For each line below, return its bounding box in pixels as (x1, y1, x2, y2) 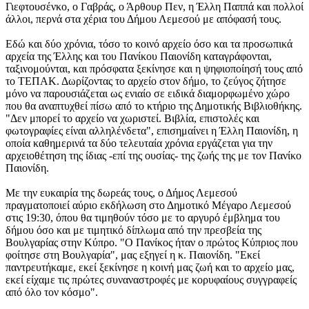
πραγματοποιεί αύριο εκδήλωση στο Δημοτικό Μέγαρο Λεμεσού (6, 199, 291, 211)
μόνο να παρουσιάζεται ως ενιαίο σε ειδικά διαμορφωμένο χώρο (6, 88, 290, 99)
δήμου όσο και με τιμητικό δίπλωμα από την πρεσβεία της (6, 224, 261, 236)
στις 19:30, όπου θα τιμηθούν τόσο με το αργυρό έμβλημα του (6, 212, 280, 223)
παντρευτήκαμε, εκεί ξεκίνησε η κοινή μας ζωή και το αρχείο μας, (6, 261, 295, 273)
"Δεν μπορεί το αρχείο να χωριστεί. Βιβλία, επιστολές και (6, 112, 259, 124)
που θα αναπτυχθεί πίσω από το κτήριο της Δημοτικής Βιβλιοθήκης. (6, 100, 302, 112)
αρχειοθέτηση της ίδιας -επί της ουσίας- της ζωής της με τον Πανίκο (6, 150, 301, 161)
